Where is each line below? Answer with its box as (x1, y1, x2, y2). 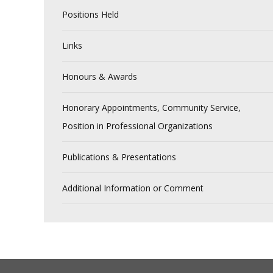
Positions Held (62, 9, 119, 20)
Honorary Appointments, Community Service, (62, 102, 241, 113)
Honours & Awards (62, 71, 137, 82)
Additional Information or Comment (62, 182, 204, 194)
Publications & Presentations (62, 151, 176, 163)
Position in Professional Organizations (62, 120, 213, 132)
